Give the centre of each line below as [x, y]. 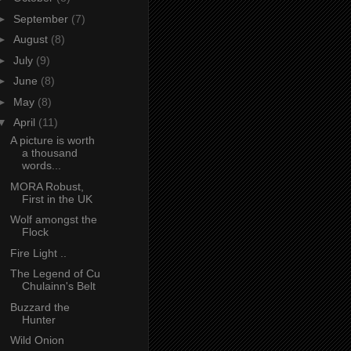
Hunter [38, 319]
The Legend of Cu [55, 274]
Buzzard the [40, 307]
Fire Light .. [38, 253]
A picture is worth [52, 141]
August [32, 40]
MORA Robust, [47, 186]
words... [41, 166]
